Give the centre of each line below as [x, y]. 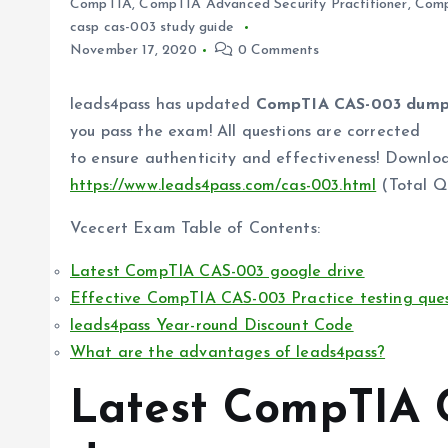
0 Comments [276, 50]
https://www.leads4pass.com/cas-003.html [223, 186]
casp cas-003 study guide [152, 27]
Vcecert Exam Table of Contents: [195, 229]
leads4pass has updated [163, 105]
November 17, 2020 [133, 50]
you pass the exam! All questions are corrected [245, 132]
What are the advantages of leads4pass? [228, 353]
